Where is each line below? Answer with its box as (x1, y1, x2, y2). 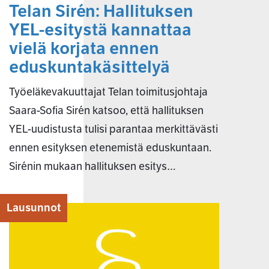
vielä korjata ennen (9, 37, 159, 59)
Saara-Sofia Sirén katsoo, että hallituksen (9, 103, 204, 117)
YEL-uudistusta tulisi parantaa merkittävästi (9, 122, 218, 136)
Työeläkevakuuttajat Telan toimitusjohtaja (9, 85, 208, 98)
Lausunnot (7, 201, 61, 214)
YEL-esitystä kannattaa (9, 19, 192, 40)
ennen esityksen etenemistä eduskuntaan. (9, 141, 211, 154)
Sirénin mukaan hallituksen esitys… (9, 159, 176, 173)
